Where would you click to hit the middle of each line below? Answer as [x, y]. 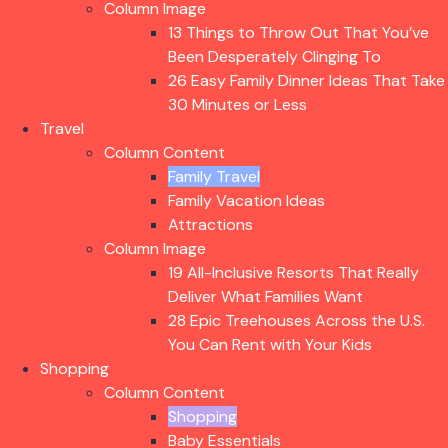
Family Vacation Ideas [246, 200]
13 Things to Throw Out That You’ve [298, 32]
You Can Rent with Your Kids [270, 344]
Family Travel [214, 176]
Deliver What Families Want [265, 296]
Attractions [210, 224]
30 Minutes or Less [237, 104]
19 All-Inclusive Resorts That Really [293, 272]
